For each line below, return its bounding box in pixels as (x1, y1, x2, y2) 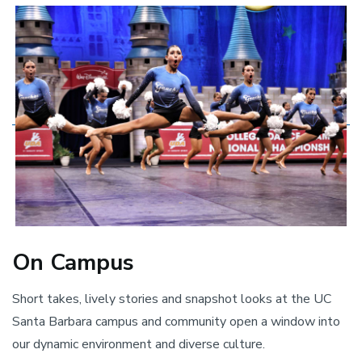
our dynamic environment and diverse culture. (12, 335, 265, 354)
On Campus (12, 247, 134, 279)
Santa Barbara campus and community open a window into (12, 313, 340, 331)
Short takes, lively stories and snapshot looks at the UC (12, 290, 331, 309)
